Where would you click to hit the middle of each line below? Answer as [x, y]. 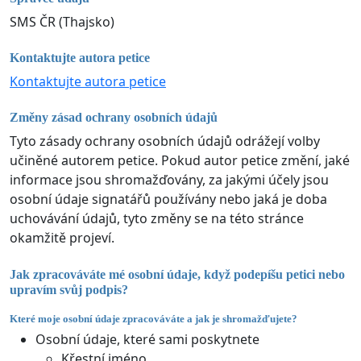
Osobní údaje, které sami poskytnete [147, 340]
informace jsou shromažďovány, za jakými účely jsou [169, 180]
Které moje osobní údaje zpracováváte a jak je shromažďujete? [154, 318]
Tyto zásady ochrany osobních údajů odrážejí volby [165, 141]
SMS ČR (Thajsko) [62, 21]
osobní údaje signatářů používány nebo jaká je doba [168, 199]
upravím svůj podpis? [69, 289]
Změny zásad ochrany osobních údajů [114, 118]
